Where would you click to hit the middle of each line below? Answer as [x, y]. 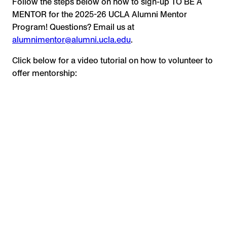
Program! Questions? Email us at [73, 27]
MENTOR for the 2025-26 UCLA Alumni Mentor [100, 15]
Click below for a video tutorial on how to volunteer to [112, 61]
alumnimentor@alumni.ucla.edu [71, 40]
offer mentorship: [45, 73]
